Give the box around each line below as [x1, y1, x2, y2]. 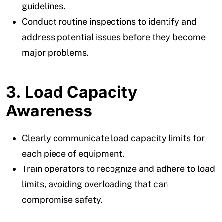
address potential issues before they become [22, 31, 206, 42]
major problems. [22, 47, 89, 57]
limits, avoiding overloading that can [22, 178, 168, 189]
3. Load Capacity [6, 82, 137, 102]
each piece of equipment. [22, 148, 124, 159]
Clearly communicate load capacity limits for [22, 132, 205, 143]
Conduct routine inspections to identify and [22, 16, 197, 27]
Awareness [6, 101, 92, 120]
